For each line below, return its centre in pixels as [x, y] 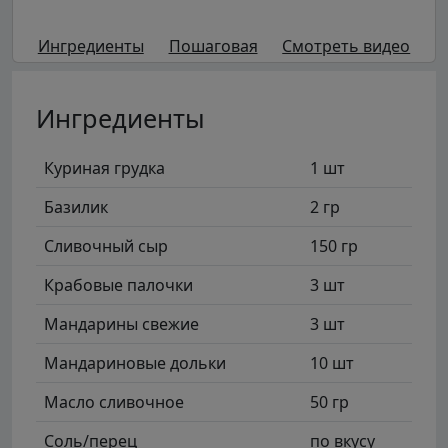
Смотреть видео [346, 45]
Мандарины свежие [121, 323]
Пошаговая [213, 45]
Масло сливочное [114, 401]
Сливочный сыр [106, 245]
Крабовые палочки [118, 284]
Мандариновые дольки [135, 362]
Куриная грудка [104, 167]
